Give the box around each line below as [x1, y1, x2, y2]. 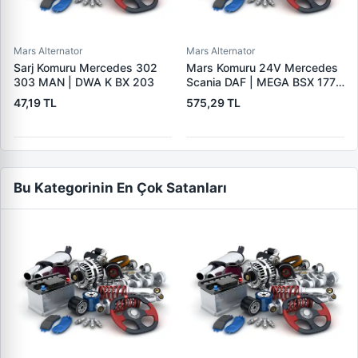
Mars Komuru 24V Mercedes [186, 61, 338, 74]
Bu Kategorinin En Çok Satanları [14, 180, 227, 196]
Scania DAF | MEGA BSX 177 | [186, 75, 343, 89]
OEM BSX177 [186, 89, 255, 103]
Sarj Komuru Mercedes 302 [14, 61, 157, 74]
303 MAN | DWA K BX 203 [14, 75, 154, 89]
